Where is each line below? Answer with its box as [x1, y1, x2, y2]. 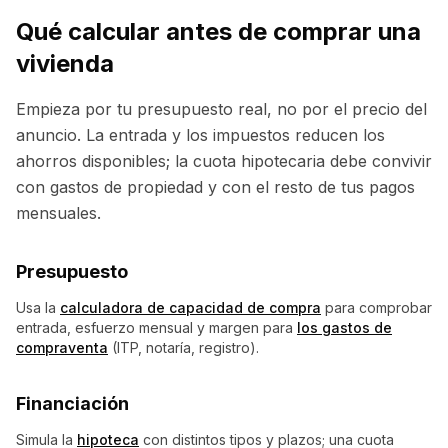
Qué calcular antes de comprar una [16, 17, 421, 46]
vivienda [16, 49, 114, 78]
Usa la [16, 299, 56, 316]
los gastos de [297, 319, 392, 336]
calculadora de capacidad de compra [60, 299, 321, 316]
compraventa [16, 339, 108, 356]
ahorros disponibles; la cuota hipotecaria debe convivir [16, 151, 432, 171]
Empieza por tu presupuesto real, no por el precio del [16, 99, 427, 119]
